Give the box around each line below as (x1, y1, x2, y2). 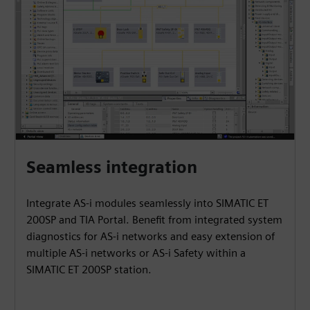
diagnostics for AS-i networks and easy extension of (26, 229, 275, 243)
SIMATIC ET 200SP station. (26, 262, 152, 276)
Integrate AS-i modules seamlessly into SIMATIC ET (26, 196, 269, 210)
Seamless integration (26, 156, 198, 177)
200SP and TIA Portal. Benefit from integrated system (26, 212, 283, 226)
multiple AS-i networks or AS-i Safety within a (26, 246, 246, 259)
